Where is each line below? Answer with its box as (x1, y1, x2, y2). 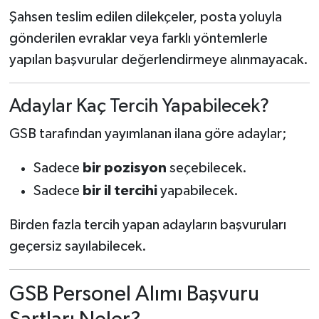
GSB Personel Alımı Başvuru (9, 283, 259, 305)
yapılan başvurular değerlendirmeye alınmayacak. (9, 52, 308, 67)
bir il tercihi (82, 184, 157, 198)
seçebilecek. (166, 161, 247, 175)
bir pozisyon (82, 161, 167, 175)
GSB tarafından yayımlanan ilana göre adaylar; (9, 127, 287, 141)
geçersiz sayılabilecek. (9, 239, 147, 253)
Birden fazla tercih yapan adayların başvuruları (9, 218, 286, 232)
